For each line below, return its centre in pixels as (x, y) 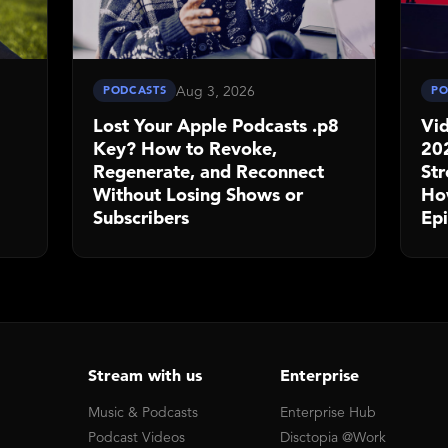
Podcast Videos (136, 437)
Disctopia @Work (333, 437)
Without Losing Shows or (198, 194)
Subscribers (141, 217)
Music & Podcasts (143, 412)
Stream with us (145, 375)
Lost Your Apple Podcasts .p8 (216, 125)
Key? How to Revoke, (185, 148)
